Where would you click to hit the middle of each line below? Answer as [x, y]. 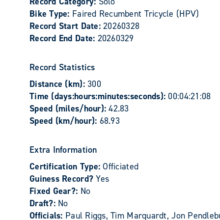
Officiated [121, 166]
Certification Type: [66, 166]
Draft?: [44, 203]
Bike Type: [51, 14]
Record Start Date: [67, 26]
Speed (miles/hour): [69, 109]
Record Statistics [62, 67]
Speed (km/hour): [65, 121]
